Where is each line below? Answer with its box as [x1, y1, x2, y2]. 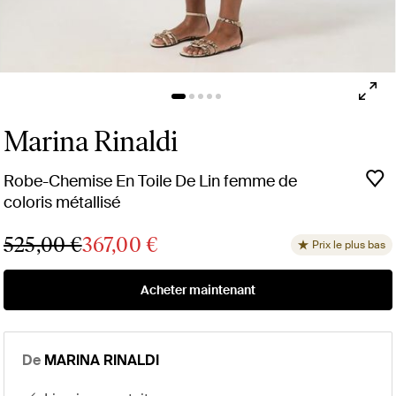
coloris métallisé [4, 192, 120, 214]
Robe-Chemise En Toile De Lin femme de [4, 171, 297, 193]
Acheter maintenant [141, 282, 255, 299]
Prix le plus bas [312, 238, 385, 253]
